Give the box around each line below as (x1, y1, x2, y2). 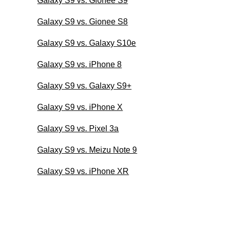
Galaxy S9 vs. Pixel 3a (37, 124, 119, 133)
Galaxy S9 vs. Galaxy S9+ (37, 81, 132, 90)
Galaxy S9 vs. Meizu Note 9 (37, 145, 137, 154)
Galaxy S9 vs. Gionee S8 (37, 17, 128, 26)
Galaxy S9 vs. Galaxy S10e (37, 38, 136, 47)
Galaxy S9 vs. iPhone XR (37, 166, 129, 176)
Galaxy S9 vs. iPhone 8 (37, 60, 122, 69)
